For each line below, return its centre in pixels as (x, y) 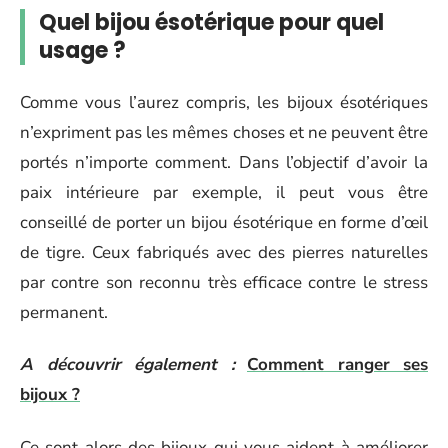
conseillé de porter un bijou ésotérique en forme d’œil (224, 222)
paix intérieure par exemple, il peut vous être (224, 192)
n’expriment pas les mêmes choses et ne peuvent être (224, 132)
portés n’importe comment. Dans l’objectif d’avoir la (224, 162)
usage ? (85, 50)
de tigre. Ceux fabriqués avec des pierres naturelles (224, 252)
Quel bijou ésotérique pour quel (211, 22)
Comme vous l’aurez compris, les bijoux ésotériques (224, 102)
